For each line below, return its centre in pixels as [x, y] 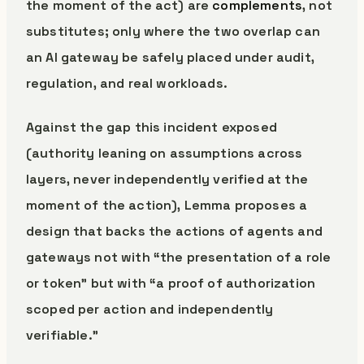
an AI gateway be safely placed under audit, [170, 57]
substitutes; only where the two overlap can [173, 31]
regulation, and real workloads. [127, 83]
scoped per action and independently [150, 309]
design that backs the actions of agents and [174, 231]
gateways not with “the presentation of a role [179, 257]
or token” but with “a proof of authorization [171, 283]
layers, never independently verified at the [167, 179]
